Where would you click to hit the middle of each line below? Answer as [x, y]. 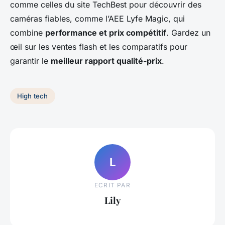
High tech [33, 96]
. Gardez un [188, 33]
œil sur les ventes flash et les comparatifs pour [99, 47]
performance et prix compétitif [106, 33]
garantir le [30, 61]
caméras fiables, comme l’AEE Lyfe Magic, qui [97, 19]
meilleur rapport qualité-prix [106, 61]
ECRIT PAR [113, 185]
